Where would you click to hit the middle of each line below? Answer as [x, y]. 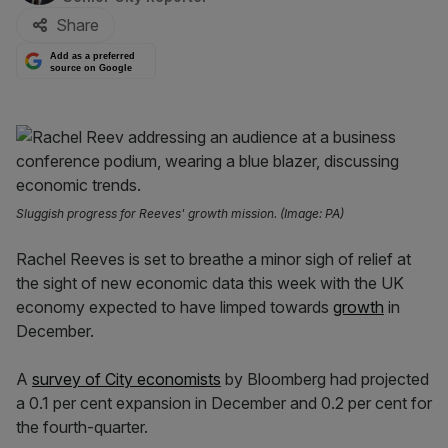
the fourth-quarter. [82, 427]
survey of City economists [126, 379]
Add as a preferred [93, 56]
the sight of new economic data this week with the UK [210, 283]
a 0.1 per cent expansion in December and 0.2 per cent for [224, 403]
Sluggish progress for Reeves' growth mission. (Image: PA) [180, 213]
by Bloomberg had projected [325, 379]
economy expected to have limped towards [174, 307]
